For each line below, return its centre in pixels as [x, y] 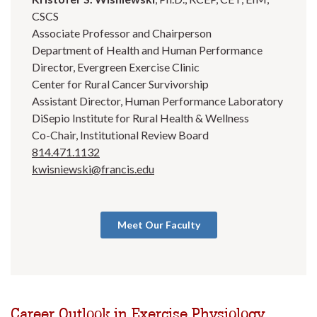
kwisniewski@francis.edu [93, 169]
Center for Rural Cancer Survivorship [120, 84]
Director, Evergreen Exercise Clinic [116, 67]
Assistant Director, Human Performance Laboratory [157, 101]
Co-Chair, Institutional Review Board [120, 135]
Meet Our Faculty [158, 225]
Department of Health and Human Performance [147, 50]
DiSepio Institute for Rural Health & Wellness [140, 118]
